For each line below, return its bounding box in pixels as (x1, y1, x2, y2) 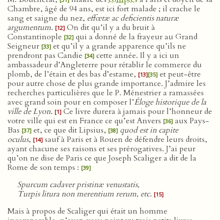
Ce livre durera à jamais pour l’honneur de (61, 106, 212, 117)
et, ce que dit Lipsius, (31, 125, 108, 136)
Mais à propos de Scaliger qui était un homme (7, 206, 167, 217)
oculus (7, 134, 28, 145)
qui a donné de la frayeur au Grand (74, 31, 197, 42)
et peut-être (158, 69, 201, 80)
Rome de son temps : (7, 162, 81, 173)
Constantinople (7, 31, 64, 42)
